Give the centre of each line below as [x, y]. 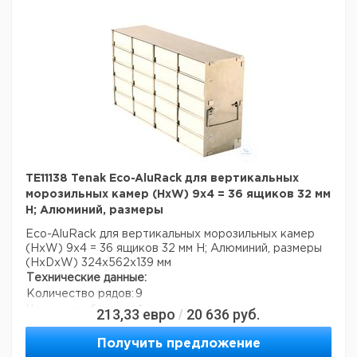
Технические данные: [86, 278]
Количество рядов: [80, 294]
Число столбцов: [73, 310]
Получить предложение [178, 344]
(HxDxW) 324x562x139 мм [98, 263]
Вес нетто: [57, 342]
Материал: [55, 326]
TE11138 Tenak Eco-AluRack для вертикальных [162, 178]
